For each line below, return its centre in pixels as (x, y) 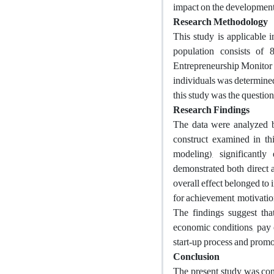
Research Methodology (220, 22)
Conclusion (196, 257)
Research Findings (211, 110)
